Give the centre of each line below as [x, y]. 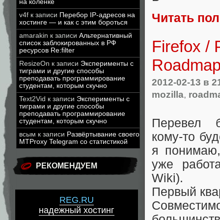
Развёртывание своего [103, 134]
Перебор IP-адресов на [97, 15]
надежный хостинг [77, 210]
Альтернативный [106, 36]
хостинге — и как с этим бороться [73, 22]
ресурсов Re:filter [47, 50]
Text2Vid [32, 99]
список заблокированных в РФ [68, 43]
